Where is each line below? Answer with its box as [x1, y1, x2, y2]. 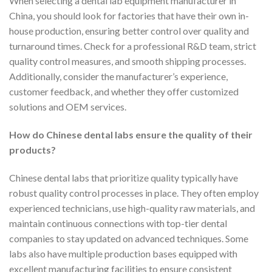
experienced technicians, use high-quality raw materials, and [9, 202, 255, 214]
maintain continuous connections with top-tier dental [9, 217, 227, 229]
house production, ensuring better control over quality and [9, 25, 249, 37]
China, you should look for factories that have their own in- [9, 10, 249, 22]
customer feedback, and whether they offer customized [9, 86, 239, 98]
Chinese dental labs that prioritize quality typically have [9, 171, 238, 183]
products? [9, 143, 56, 155]
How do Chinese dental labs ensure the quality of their [9, 128, 253, 140]
